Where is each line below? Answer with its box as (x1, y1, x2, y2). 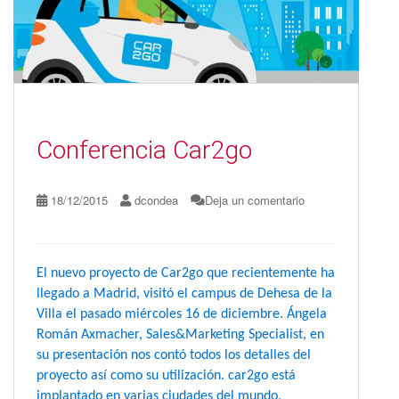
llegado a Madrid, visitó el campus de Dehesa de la (37, 287, 332, 302)
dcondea (134, 191, 178, 209)
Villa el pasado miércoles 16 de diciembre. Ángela (37, 307, 327, 322)
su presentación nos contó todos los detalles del (37, 348, 311, 363)
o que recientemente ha (196, 266, 335, 281)
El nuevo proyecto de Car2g (37, 266, 196, 281)
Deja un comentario (205, 191, 305, 209)
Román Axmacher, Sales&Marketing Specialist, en (37, 328, 324, 343)
